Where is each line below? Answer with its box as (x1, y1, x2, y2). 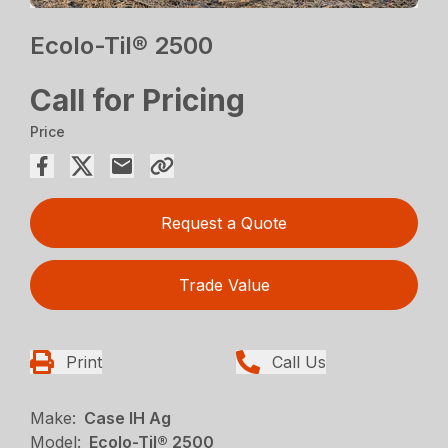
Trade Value (178, 275, 270, 296)
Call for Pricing (30, 82, 246, 119)
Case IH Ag (84, 408, 172, 429)
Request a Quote (161, 213, 287, 234)
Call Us (272, 352, 326, 373)
